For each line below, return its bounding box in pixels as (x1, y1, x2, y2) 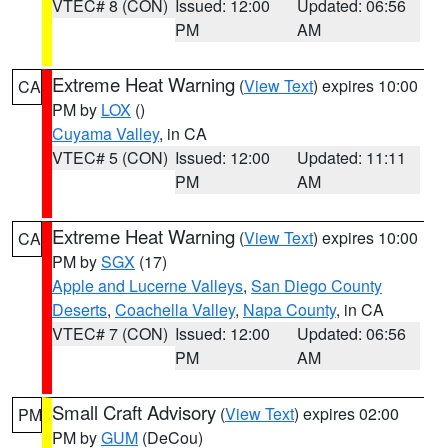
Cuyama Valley (52, 122, 159, 145)
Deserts (52, 298, 107, 321)
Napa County (243, 298, 336, 321)
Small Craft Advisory (52, 399, 216, 425)
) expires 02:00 (294, 402, 399, 425)
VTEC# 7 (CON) (52, 322, 168, 345)
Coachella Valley (115, 298, 235, 321)
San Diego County (251, 274, 382, 297)
